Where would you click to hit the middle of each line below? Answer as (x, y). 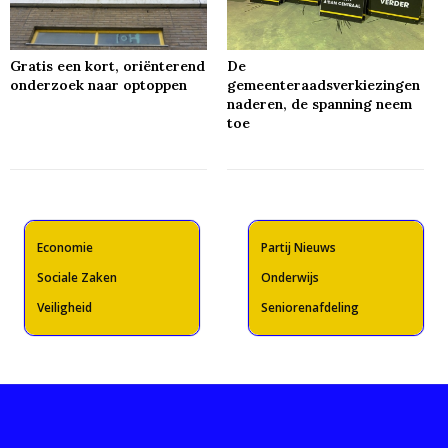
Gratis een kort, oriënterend (108, 66)
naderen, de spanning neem (320, 104)
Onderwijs (290, 278)
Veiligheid (64, 308)
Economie (65, 248)
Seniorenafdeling (310, 308)
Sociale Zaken (77, 278)
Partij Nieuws (298, 248)
